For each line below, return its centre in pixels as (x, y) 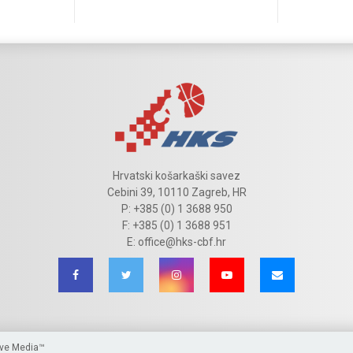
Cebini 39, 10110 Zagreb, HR (176, 193)
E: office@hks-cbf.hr (176, 242)
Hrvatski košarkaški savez (176, 176)
